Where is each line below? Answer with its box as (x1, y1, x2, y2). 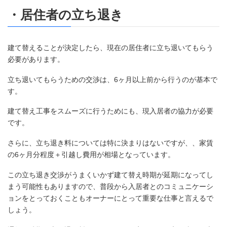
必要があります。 (8, 55, 64, 63)
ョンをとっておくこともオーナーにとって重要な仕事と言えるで (8, 194, 213, 202)
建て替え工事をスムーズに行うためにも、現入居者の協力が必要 (8, 107, 213, 116)
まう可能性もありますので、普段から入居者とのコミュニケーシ (8, 182, 213, 191)
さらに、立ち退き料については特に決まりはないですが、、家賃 (8, 139, 213, 147)
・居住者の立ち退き (8, 8, 123, 22)
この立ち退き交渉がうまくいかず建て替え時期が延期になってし (8, 170, 213, 179)
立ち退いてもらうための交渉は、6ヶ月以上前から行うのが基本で (8, 75, 217, 84)
